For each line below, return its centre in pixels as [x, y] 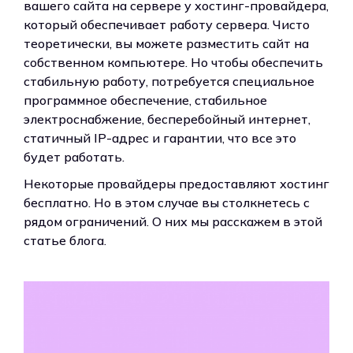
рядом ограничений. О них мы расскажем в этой [173, 221]
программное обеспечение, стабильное [145, 100]
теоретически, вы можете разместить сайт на [166, 43]
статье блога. [65, 240]
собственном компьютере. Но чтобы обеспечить [173, 62]
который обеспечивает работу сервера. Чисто [167, 24]
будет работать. [74, 156]
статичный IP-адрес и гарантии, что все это [160, 137]
